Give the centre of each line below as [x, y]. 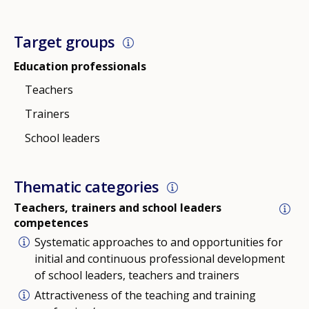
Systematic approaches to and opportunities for [159, 242]
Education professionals [80, 67]
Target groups [64, 42]
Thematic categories [87, 187]
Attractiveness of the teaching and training [145, 296]
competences [51, 223]
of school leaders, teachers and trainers [137, 276]
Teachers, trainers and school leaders [118, 208]
